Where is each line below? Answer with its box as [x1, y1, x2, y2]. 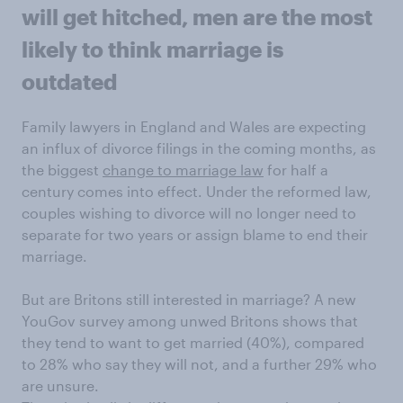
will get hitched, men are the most [22, 4, 372, 31]
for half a [264, 161, 328, 179]
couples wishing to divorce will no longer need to [22, 204, 356, 222]
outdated [22, 68, 117, 95]
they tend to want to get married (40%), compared [22, 334, 364, 352]
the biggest [22, 161, 103, 179]
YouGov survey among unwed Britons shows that [22, 312, 358, 330]
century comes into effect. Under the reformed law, [22, 183, 372, 201]
